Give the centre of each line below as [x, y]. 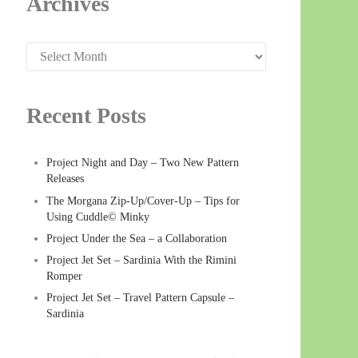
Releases [66, 179]
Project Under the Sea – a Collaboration [137, 238]
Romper [65, 275]
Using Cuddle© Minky [98, 216]
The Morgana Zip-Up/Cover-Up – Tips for [143, 200]
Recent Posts [87, 116]
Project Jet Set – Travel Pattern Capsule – [141, 298]
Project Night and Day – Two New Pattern [143, 163]
